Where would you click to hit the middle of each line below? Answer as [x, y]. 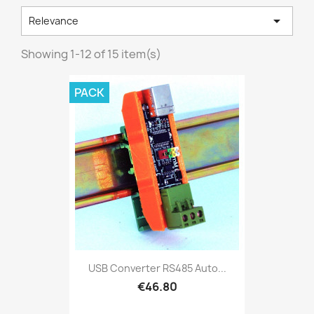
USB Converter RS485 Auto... [157, 268]
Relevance [54, 21]
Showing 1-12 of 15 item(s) [91, 54]
